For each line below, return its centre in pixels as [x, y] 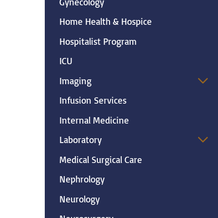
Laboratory [80, 140]
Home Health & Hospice [105, 22]
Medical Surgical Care [100, 159]
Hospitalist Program [98, 41]
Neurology [79, 199]
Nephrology [82, 179]
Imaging [75, 81]
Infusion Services [93, 100]
